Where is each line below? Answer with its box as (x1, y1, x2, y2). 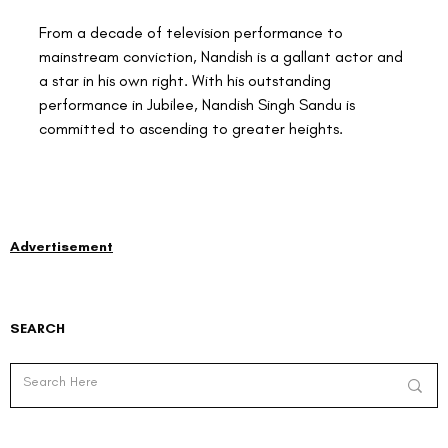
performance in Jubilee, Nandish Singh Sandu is (39, 94, 359, 114)
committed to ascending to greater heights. (39, 118, 343, 138)
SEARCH (10, 319, 65, 337)
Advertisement (10, 237, 113, 255)
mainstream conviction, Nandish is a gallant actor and (39, 46, 407, 66)
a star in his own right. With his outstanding (39, 70, 335, 90)
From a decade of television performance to (39, 22, 347, 42)
